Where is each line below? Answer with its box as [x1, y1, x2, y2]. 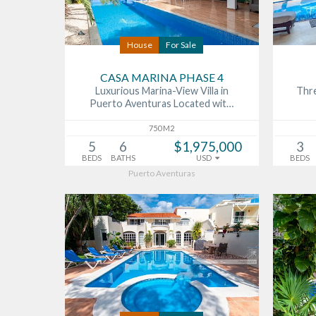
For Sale [166, 39, 197, 51]
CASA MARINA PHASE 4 [99, 71, 224, 85]
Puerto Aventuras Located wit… [90, 97, 234, 110]
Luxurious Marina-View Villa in [95, 85, 229, 97]
